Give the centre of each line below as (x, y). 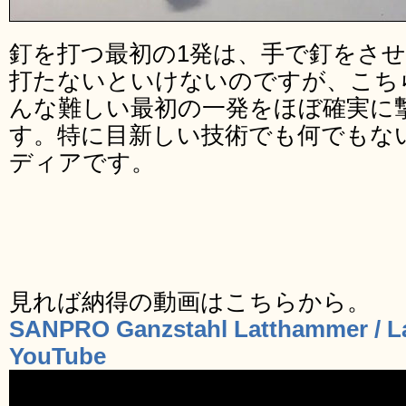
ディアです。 (82, 162)
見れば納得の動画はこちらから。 (190, 302)
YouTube (58, 356)
